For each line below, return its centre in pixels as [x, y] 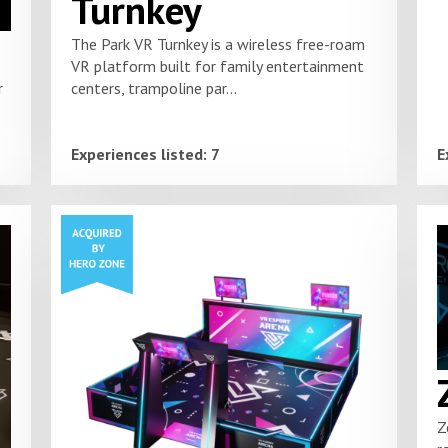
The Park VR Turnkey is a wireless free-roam [217, 43]
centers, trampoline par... [153, 87]
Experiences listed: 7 [145, 154]
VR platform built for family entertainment [217, 65]
